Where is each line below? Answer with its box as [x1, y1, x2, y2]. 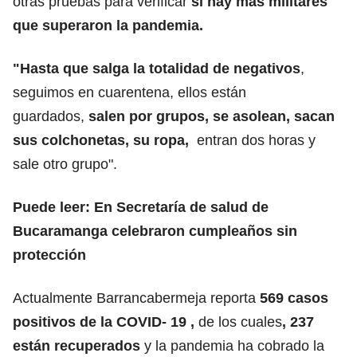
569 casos [260, 289, 328, 306]
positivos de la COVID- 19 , [13, 313, 194, 330]
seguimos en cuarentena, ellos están [13, 84, 246, 100]
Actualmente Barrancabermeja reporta [13, 289, 260, 306]
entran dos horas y [193, 131, 316, 148]
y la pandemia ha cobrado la [140, 337, 324, 354]
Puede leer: [13, 198, 94, 215]
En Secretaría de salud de [94, 198, 269, 215]
